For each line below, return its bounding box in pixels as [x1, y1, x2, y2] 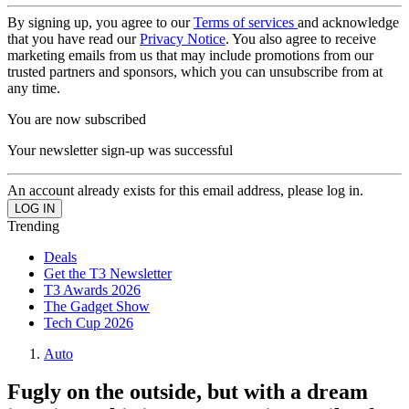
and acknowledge [298, 14, 399, 30]
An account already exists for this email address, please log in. [7, 182, 363, 198]
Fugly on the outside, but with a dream [7, 380, 368, 404]
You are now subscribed [7, 110, 146, 127]
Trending [7, 217, 59, 234]
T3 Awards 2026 [44, 281, 141, 298]
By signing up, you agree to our [7, 14, 194, 30]
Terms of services [194, 14, 298, 30]
